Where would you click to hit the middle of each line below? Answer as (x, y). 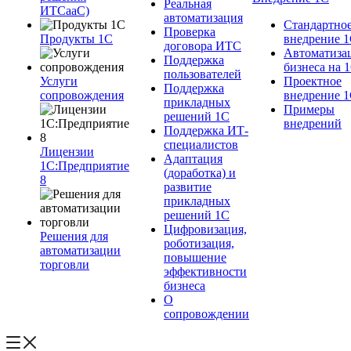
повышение (195, 257)
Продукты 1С (76, 39)
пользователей (203, 74)
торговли (65, 264)
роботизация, (199, 243)
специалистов (201, 145)
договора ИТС (203, 46)
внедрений (313, 123)
